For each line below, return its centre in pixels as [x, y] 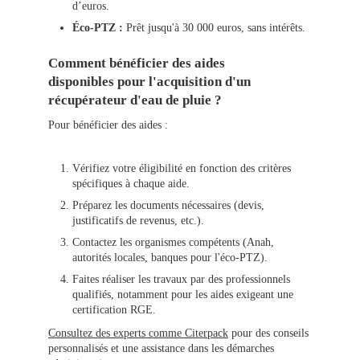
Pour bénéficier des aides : [108, 125]
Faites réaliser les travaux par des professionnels [181, 280]
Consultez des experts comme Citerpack [138, 333]
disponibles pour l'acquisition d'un [149, 82]
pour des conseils [268, 333]
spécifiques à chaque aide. [131, 184]
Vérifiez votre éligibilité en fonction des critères [182, 169]
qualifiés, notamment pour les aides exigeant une [183, 295]
